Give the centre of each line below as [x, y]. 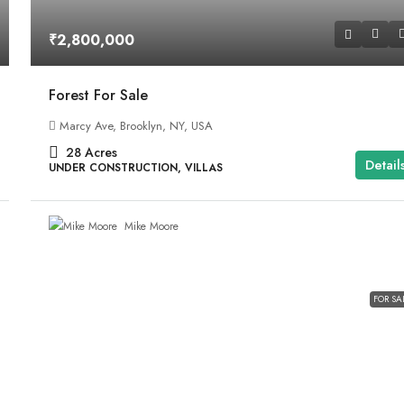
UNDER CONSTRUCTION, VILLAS [136, 168]
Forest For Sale [99, 96]
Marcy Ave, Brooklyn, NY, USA [137, 126]
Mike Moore [152, 226]
